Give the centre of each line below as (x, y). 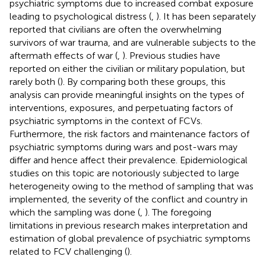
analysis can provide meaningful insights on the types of (127, 94)
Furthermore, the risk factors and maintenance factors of (129, 134)
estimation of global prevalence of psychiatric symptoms (130, 238)
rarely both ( (35, 81)
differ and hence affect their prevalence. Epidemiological (129, 160)
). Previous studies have (171, 55)
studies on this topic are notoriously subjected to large (124, 173)
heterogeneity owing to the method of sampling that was (132, 186)
